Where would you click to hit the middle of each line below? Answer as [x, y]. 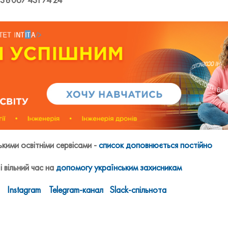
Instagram [24, 190]
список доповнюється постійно [155, 145]
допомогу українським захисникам [119, 167]
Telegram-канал [76, 190]
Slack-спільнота [138, 190]
